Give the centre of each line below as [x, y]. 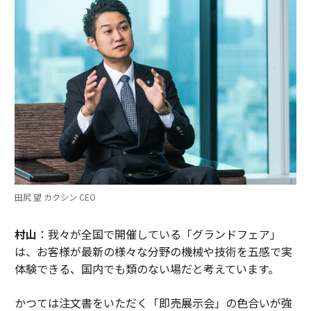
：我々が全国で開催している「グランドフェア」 [159, 234]
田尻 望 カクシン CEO [55, 197]
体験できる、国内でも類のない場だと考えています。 [146, 269]
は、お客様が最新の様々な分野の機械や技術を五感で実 [153, 252]
